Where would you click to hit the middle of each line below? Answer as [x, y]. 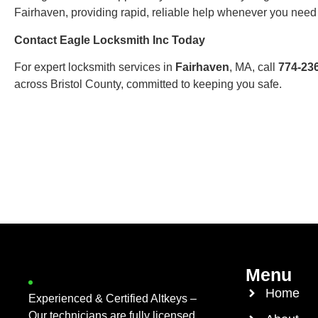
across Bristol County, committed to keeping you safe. [148, 84]
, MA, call [254, 67]
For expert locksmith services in [95, 67]
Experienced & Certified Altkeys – [113, 298]
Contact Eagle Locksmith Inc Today [110, 40]
